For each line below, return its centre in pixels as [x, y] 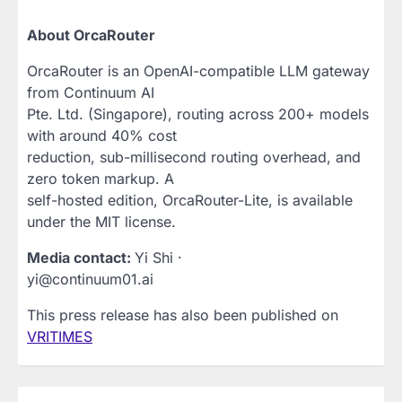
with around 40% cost [102, 136]
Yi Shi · [158, 258]
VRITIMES [60, 337]
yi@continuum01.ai [90, 280]
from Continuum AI [91, 93]
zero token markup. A [100, 179]
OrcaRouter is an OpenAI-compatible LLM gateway [198, 71]
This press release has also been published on [183, 315]
